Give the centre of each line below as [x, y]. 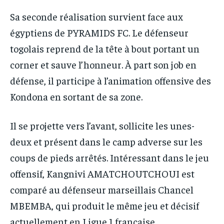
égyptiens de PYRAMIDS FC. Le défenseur [99, 32]
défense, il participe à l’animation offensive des [110, 80]
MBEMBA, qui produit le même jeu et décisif [104, 205]
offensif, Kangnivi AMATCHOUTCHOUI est [102, 173]
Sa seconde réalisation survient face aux [96, 16]
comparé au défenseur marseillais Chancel [102, 189]
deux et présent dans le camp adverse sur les [106, 141]
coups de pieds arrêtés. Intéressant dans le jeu [109, 157]
